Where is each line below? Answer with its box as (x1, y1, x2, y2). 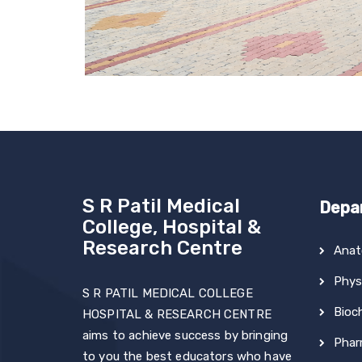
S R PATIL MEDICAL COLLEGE (82, 285, 253, 301)
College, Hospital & (82, 215, 261, 238)
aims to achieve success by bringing (82, 327, 288, 343)
